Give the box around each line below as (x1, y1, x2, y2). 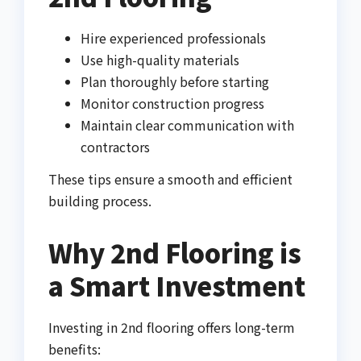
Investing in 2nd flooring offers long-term (48, 317, 295, 338)
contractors (81, 137, 150, 157)
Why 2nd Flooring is (48, 234, 301, 272)
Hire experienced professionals (81, 28, 266, 48)
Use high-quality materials (81, 50, 239, 70)
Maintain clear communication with (81, 115, 294, 135)
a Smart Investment (48, 267, 305, 305)
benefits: (48, 339, 101, 359)
